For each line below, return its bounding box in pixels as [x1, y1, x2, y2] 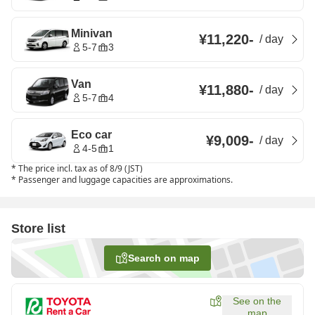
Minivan [71, 27, 112, 39]
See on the [233, 295, 281, 307]
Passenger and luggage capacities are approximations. [18, 174, 233, 186]
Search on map [128, 252, 200, 264]
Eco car [71, 128, 112, 141]
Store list [11, 221, 65, 236]
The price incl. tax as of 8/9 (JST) [18, 162, 143, 174]
